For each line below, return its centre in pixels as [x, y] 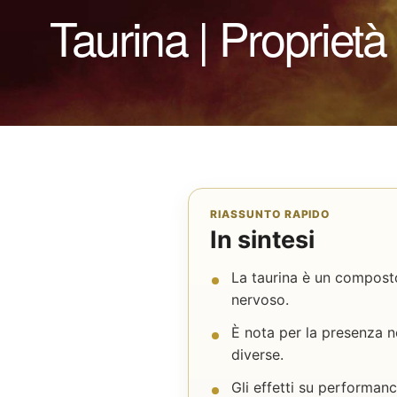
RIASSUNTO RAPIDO [270, 214]
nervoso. [260, 300]
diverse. [257, 354]
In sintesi [262, 240]
